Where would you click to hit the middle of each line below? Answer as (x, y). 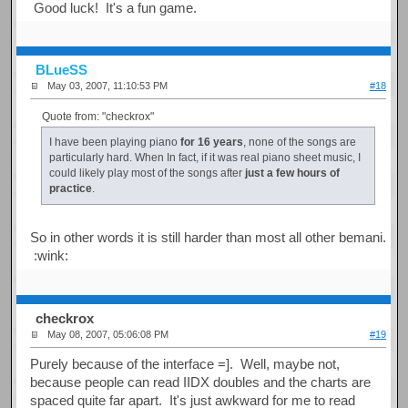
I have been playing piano (114, 142)
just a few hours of (292, 173)
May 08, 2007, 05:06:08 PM (108, 335)
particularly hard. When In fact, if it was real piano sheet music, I (204, 157)
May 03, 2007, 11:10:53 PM (108, 86)
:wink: (50, 255)
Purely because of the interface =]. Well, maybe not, (185, 363)
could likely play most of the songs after (147, 173)
